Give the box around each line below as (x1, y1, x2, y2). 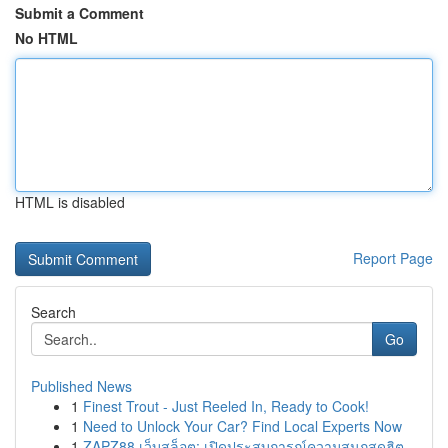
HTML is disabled (15, 192, 125, 212)
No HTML (15, 28, 78, 48)
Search (31, 302, 76, 322)
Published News (31, 376, 132, 396)
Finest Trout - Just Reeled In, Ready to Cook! (83, 396, 369, 416)
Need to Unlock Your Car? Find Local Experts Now (83, 416, 402, 436)
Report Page (353, 248, 433, 268)
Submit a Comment (15, 3, 144, 23)
